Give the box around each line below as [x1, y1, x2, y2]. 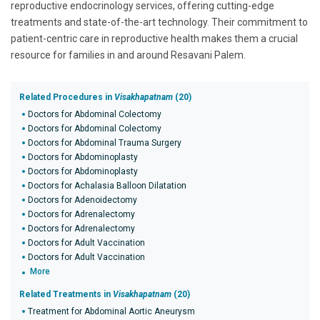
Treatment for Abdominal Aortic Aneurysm [28, 306, 195, 316]
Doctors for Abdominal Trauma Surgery [28, 138, 181, 148]
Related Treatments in [19, 289, 113, 299]
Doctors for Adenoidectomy [28, 195, 137, 205]
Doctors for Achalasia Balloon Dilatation [28, 181, 186, 191]
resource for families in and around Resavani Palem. [11, 49, 246, 61]
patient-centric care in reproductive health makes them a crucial [11, 33, 298, 44]
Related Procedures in [19, 92, 114, 102]
